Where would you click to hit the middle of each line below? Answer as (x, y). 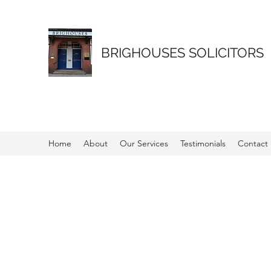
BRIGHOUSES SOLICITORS (182, 53)
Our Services (144, 143)
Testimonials (203, 143)
